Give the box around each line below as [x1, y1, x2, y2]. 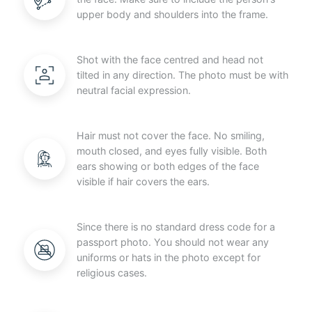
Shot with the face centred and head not [76, 53, 263, 65]
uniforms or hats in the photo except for [76, 251, 260, 263]
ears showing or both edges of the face [76, 159, 259, 172]
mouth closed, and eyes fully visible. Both [76, 144, 267, 157]
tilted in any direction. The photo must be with [76, 68, 288, 81]
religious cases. [76, 266, 147, 279]
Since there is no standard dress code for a [76, 220, 275, 233]
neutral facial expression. [76, 84, 191, 96]
